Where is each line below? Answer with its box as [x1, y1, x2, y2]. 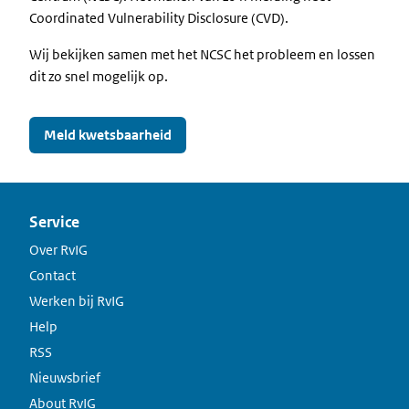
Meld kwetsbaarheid [44, 126, 172, 143]
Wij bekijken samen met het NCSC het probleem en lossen [29, 46, 375, 63]
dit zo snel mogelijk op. [29, 68, 168, 85]
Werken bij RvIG [29, 292, 124, 309]
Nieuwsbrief [29, 369, 100, 386]
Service [29, 212, 79, 232]
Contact [29, 267, 76, 284]
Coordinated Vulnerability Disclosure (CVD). [29, 9, 288, 26]
